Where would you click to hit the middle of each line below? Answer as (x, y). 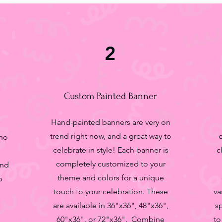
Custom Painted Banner (111, 96)
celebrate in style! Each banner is (111, 150)
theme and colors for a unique (111, 178)
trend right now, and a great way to (111, 136)
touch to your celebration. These (111, 192)
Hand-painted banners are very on (111, 122)
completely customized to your (111, 164)
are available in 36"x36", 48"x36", (111, 205)
